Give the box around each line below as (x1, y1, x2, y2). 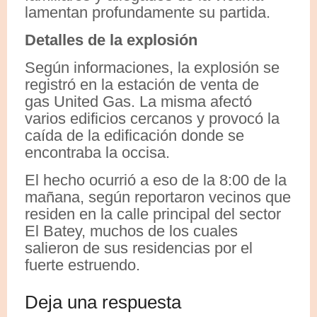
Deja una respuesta (25, 291, 181, 313)
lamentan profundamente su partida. (25, 3, 270, 21)
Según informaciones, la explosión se (25, 58, 279, 76)
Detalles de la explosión (25, 30, 197, 49)
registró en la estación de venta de (25, 75, 259, 93)
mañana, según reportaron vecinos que (25, 188, 291, 206)
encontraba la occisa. (25, 143, 170, 161)
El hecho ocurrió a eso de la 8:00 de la (25, 171, 287, 189)
